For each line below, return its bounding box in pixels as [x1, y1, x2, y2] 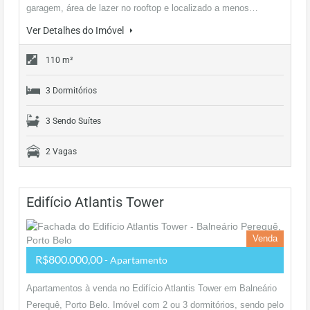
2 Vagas [46, 147, 77, 156]
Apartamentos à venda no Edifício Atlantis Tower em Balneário [26, 283, 277, 293]
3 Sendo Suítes [46, 116, 101, 126]
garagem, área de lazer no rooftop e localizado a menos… [26, 3, 258, 13]
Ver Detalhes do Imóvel [26, 25, 126, 36]
